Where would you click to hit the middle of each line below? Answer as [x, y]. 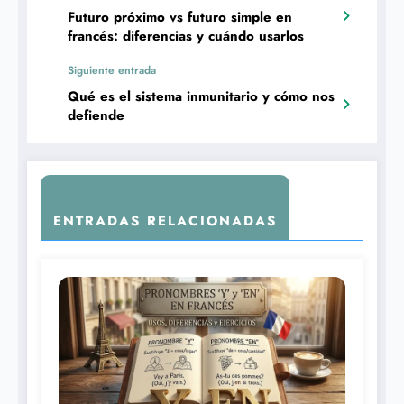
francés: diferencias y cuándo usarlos [186, 37]
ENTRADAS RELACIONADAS [165, 221]
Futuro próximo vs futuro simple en [180, 18]
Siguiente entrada [112, 71]
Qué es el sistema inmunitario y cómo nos [201, 97]
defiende [96, 116]
